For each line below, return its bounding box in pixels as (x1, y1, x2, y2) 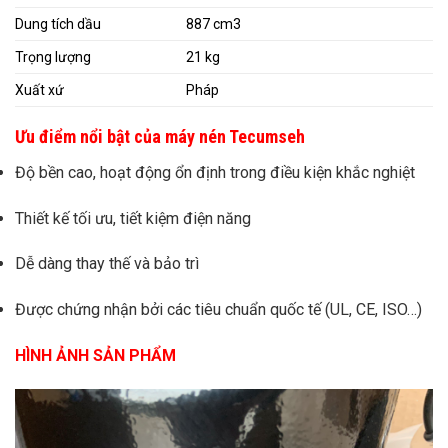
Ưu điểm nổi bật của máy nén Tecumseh (15, 125, 305, 147)
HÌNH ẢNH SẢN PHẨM (15, 345, 176, 365)
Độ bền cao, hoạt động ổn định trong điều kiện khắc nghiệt (15, 162, 415, 182)
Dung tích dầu (15, 15, 101, 32)
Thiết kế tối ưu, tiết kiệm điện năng (15, 208, 251, 228)
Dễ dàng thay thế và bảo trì (15, 254, 199, 274)
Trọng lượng (15, 48, 91, 65)
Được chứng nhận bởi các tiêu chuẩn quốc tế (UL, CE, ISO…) (15, 300, 422, 320)
